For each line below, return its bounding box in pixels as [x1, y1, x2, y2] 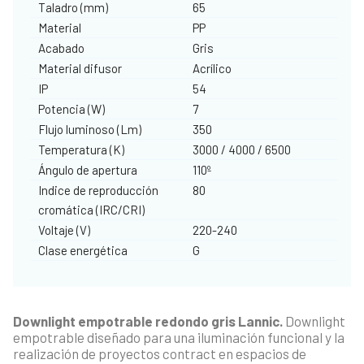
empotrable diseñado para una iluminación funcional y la [13, 328, 344, 345]
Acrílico [192, 60, 232, 76]
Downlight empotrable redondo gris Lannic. [13, 312, 283, 329]
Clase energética [38, 242, 128, 258]
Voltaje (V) [38, 222, 90, 237]
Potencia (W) [38, 101, 105, 116]
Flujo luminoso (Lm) [38, 121, 141, 136]
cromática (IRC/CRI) [38, 201, 145, 217]
